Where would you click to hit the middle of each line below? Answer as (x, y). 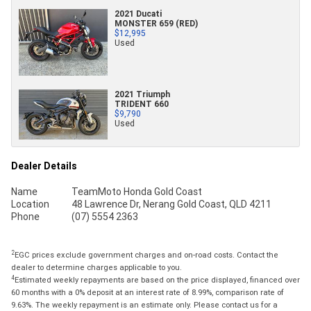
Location (30, 204)
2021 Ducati (138, 13)
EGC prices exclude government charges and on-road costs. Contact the (146, 254)
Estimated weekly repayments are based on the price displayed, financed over (157, 279)
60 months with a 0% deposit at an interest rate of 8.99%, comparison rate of (148, 292)
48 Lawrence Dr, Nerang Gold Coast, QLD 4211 (171, 204)
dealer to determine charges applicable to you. (96, 267)
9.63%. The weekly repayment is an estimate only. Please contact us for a (144, 304)
